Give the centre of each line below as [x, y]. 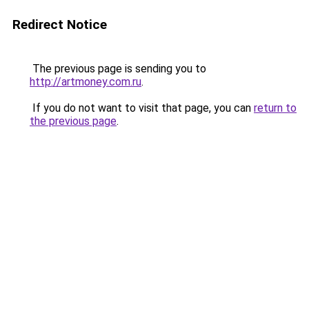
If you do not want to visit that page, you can [142, 108]
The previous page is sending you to [118, 69]
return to [275, 108]
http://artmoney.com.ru [86, 82]
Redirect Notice [60, 24]
